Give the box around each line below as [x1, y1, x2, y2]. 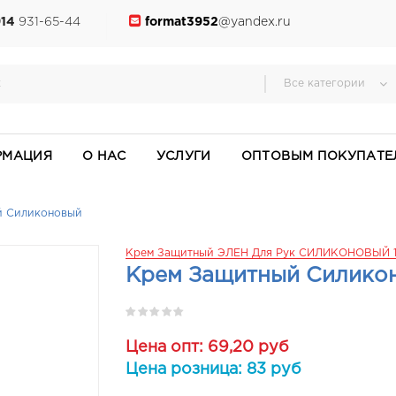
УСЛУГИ [156, 151, 211, 162]
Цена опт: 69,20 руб [125, 340, 289, 354]
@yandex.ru [218, 17, 291, 27]
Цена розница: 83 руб [125, 362, 301, 377]
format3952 [145, 17, 218, 27]
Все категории [284, 79, 366, 88]
